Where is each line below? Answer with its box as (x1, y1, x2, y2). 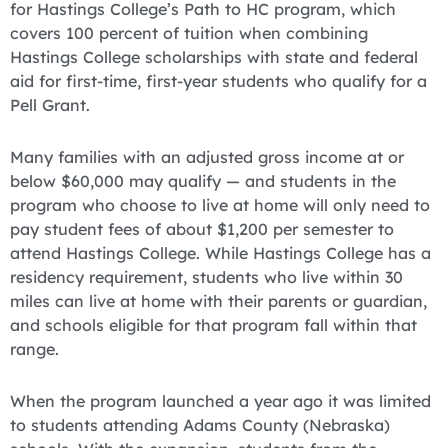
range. (10, 338, 59, 359)
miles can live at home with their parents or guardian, (10, 290, 427, 311)
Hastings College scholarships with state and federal (10, 46, 418, 67)
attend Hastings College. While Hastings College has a (10, 242, 431, 263)
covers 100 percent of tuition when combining (10, 22, 368, 43)
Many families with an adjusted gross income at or (10, 146, 404, 167)
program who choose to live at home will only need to (10, 194, 430, 215)
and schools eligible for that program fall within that (10, 314, 417, 335)
